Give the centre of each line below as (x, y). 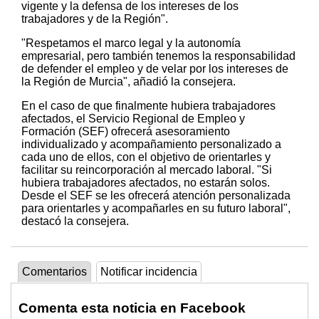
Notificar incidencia (149, 272)
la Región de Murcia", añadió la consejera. (129, 82)
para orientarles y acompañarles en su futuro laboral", (156, 209)
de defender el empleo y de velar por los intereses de (155, 69)
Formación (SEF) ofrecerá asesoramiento (126, 132)
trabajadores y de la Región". (95, 19)
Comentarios (54, 272)
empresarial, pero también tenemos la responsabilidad (158, 56)
